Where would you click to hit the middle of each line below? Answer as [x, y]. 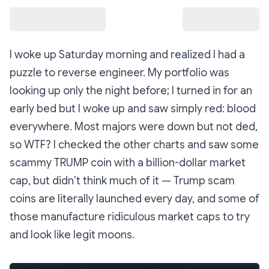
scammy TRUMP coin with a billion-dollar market [128, 163]
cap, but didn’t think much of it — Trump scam [122, 181]
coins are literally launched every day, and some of [134, 199]
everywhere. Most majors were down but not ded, [134, 127]
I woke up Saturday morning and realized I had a [127, 55]
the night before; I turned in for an [168, 91]
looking [29, 91]
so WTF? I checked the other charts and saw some [134, 145]
